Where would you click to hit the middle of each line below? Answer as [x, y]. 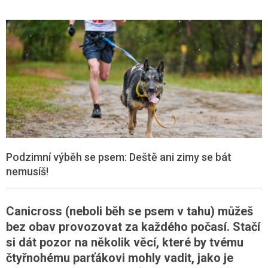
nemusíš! [27, 171]
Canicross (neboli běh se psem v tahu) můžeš [130, 211]
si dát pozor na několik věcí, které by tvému [125, 242]
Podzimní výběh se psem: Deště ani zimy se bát [119, 157]
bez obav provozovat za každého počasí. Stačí [133, 226]
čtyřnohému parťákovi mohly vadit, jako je [120, 258]
